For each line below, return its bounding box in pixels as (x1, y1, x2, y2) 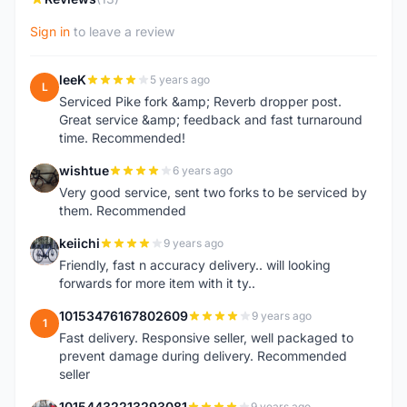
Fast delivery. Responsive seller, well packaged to (59, 330, 353, 345)
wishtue (59, 163, 109, 178)
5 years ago (150, 73, 210, 86)
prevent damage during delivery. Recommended (59, 348, 347, 363)
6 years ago (173, 164, 233, 177)
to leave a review (70, 24, 174, 39)
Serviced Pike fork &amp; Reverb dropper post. (59, 94, 342, 109)
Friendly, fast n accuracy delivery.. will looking (59, 257, 331, 273)
